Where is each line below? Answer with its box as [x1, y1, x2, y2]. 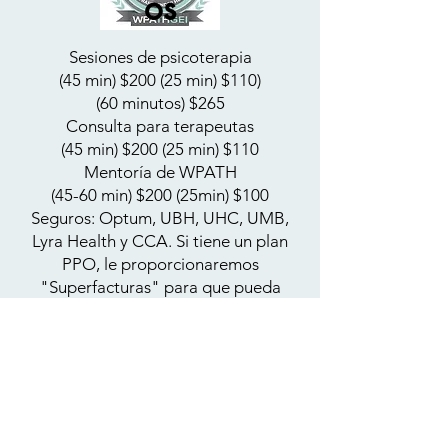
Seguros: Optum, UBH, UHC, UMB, [31, 208, 289, 228]
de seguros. [117, 323, 203, 343]
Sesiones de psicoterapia [68, 47, 252, 67]
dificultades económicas [71, 392, 249, 412]
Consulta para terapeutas [66, 116, 254, 136]
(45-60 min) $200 [51, 185, 176, 205]
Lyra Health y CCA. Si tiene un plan [32, 231, 288, 251]
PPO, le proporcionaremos [61, 254, 259, 274]
